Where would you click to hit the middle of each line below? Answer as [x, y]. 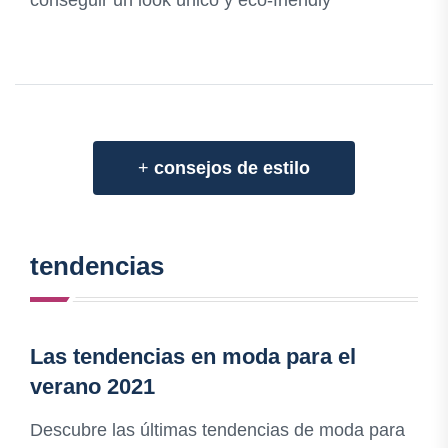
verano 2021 [92, 387]
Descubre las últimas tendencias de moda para [217, 430]
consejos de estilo [232, 168]
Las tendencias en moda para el [193, 357]
